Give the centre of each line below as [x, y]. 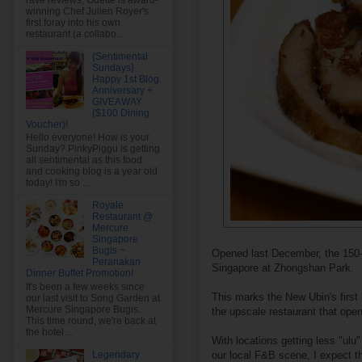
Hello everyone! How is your [88, 138]
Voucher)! [47, 125]
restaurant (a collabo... [75, 34]
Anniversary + [122, 91]
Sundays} [113, 68]
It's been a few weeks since [85, 286]
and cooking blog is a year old [92, 172]
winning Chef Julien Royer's [87, 12]
